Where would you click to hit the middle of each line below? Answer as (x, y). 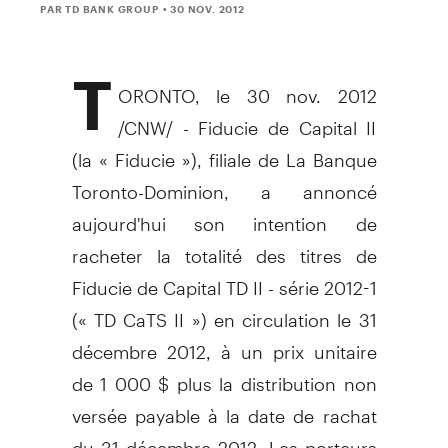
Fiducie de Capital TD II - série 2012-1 (224, 279)
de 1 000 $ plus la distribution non (224, 375)
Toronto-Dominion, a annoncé (224, 183)
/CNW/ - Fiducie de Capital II (247, 119)
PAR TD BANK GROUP (99, 8)
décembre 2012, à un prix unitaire (224, 343)
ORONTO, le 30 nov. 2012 (247, 87)
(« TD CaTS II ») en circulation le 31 (224, 311)
